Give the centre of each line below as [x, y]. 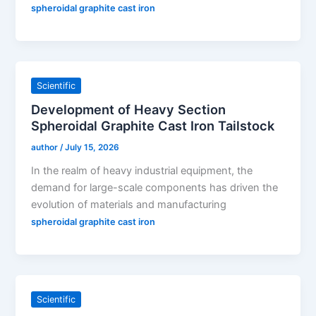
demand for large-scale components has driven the [155, 188]
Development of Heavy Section [129, 110]
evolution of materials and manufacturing [129, 205]
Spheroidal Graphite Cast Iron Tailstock [153, 126]
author [46, 148]
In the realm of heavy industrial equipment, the [142, 171]
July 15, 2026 [92, 148]
